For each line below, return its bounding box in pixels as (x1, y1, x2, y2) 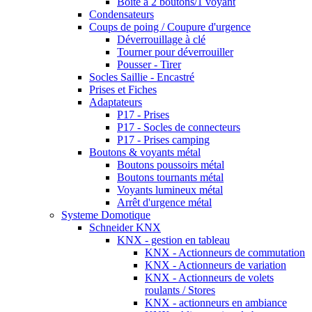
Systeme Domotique (61, 208, 150, 221)
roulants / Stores (145, 283, 215, 296)
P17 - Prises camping (117, 133, 210, 146)
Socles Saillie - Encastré (89, 70, 194, 83)
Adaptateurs (89, 95, 142, 108)
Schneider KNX (89, 221, 161, 233)
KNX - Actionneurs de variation (145, 258, 286, 271)
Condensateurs (89, 8, 154, 20)
